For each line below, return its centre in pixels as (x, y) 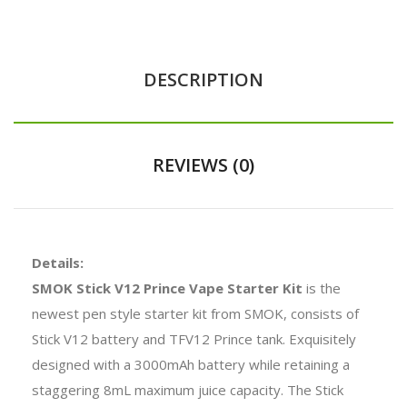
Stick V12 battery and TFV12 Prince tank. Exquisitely (194, 338)
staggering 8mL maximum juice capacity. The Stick (188, 389)
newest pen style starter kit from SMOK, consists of (195, 313)
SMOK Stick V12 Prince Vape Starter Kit (167, 288)
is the (322, 288)
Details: (58, 262)
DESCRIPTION (203, 79)
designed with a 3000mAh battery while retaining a (191, 364)
